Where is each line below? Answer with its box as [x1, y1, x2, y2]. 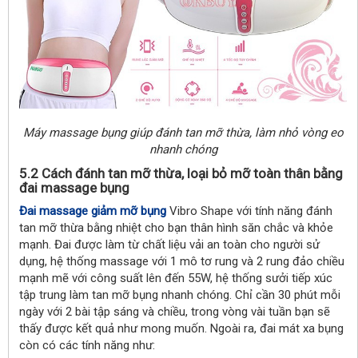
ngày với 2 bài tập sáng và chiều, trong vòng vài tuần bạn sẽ [19, 304, 330, 319]
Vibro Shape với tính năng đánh [166, 204, 332, 218]
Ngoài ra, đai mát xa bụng [210, 321, 344, 336]
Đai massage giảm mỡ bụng [19, 204, 166, 218]
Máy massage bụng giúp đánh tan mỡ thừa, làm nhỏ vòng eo [22, 125, 344, 140]
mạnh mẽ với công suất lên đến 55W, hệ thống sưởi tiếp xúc [19, 271, 332, 285]
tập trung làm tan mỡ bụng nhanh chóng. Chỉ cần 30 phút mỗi [19, 288, 340, 302]
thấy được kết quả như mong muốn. [19, 321, 210, 336]
